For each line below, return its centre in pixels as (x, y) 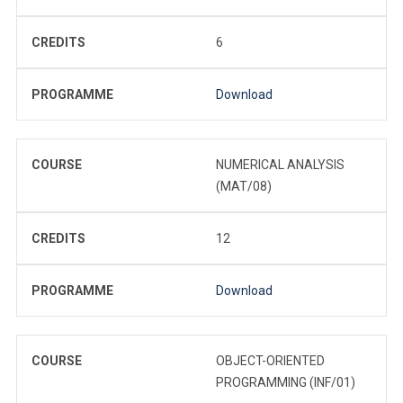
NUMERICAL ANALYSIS (280, 164)
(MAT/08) (244, 186)
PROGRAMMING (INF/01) (286, 382)
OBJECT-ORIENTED (270, 360)
